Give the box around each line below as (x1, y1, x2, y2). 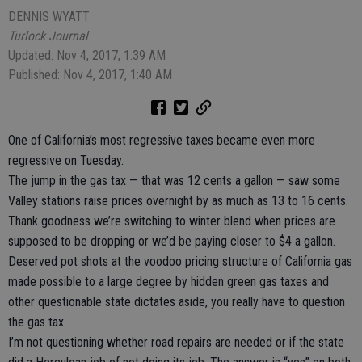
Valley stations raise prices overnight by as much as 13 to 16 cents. (8, 193, 348, 208)
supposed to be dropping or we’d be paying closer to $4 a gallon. (8, 234, 335, 249)
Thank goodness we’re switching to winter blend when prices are (8, 213, 335, 229)
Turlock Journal (8, 28, 88, 44)
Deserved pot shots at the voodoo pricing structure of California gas (8, 254, 352, 269)
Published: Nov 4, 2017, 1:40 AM (8, 67, 172, 82)
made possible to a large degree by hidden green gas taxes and (8, 274, 329, 289)
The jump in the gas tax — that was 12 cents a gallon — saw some (8, 173, 340, 188)
